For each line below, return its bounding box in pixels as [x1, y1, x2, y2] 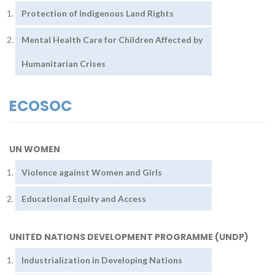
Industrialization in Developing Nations [21, 255, 184, 265]
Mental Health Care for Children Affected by [21, 34, 203, 45]
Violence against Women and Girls [21, 167, 164, 177]
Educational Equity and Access [21, 193, 148, 204]
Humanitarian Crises [21, 58, 107, 69]
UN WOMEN [9, 143, 60, 155]
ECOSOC [9, 96, 72, 116]
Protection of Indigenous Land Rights [21, 8, 176, 18]
